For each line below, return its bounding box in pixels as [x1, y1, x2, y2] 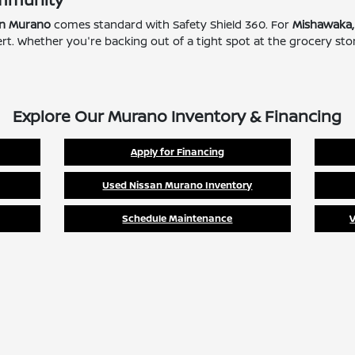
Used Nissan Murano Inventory [102, 178, 253, 192]
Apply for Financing [130, 145, 224, 158]
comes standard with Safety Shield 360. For [51, 17, 293, 32]
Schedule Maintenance [122, 212, 233, 225]
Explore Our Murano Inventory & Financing [13, 105, 342, 127]
